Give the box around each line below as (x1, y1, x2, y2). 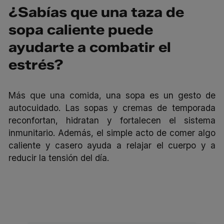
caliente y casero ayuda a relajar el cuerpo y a (8, 139, 215, 150)
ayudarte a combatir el (8, 39, 171, 56)
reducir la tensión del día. (8, 152, 109, 163)
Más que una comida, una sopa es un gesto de (8, 89, 215, 100)
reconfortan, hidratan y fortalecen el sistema (8, 114, 215, 125)
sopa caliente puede (8, 21, 153, 38)
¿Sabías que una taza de (8, 4, 184, 21)
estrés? (8, 56, 64, 73)
